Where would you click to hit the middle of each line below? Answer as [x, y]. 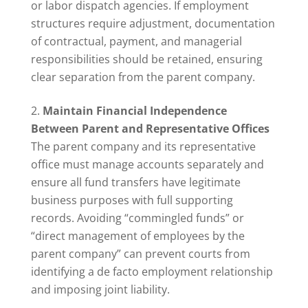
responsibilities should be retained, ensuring [146, 59]
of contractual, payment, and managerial [136, 42]
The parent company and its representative [143, 147]
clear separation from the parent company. [143, 77]
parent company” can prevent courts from [140, 254]
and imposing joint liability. [100, 290]
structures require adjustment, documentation [153, 24]
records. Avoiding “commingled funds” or [137, 218]
